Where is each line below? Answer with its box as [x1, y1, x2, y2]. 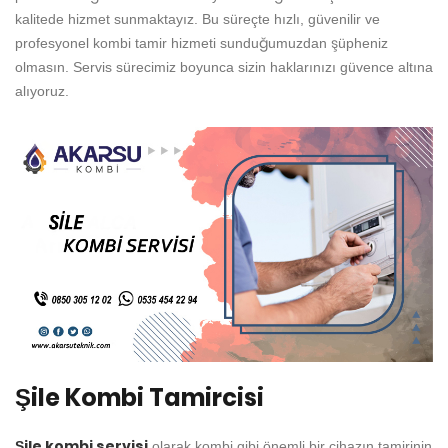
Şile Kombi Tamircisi [15, 381, 264, 415]
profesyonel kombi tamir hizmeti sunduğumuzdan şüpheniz [15, 35, 388, 51]
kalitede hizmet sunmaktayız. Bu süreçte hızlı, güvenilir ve [15, 11, 380, 27]
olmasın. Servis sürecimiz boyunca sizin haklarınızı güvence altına [15, 59, 433, 75]
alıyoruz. [15, 83, 69, 99]
